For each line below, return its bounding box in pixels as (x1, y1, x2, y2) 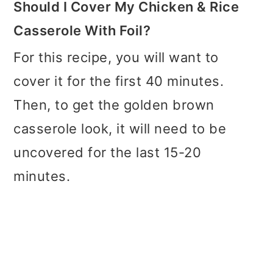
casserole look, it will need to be (13, 120, 227, 136)
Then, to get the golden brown (13, 96, 214, 113)
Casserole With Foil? (13, 22, 151, 38)
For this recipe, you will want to (13, 49, 219, 65)
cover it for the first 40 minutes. (13, 73, 224, 89)
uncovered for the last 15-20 (13, 144, 202, 160)
